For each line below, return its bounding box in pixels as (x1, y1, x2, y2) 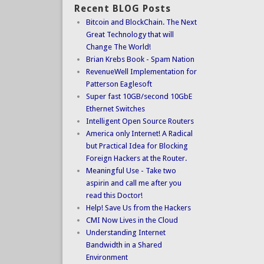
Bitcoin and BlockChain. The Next (85, 18, 197, 27)
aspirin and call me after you (85, 179, 181, 188)
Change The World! (85, 42, 151, 52)
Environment (85, 253, 128, 262)
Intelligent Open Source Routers (85, 117, 194, 126)
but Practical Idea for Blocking (85, 141, 188, 151)
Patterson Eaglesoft (85, 80, 152, 89)
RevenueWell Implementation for (85, 67, 197, 77)
